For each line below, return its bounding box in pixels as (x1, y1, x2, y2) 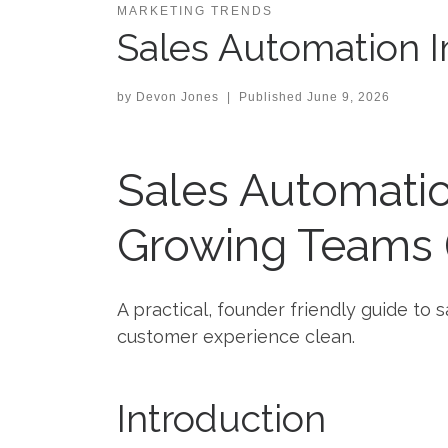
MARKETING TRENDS (117, 4, 273, 19)
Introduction (117, 397, 326, 442)
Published (238, 90, 307, 105)
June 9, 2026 (306, 90, 390, 105)
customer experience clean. (117, 325, 355, 347)
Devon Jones (136, 90, 219, 105)
